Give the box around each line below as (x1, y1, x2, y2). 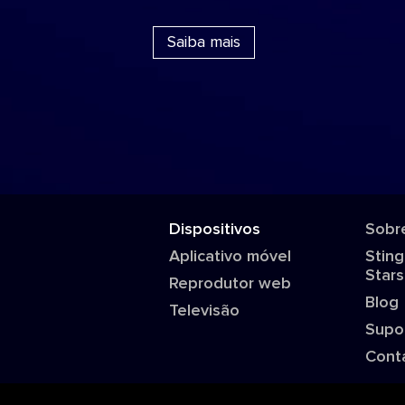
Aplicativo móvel (169, 249, 292, 265)
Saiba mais (167, 33, 240, 51)
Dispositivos (169, 221, 261, 238)
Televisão (169, 303, 240, 319)
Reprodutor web (169, 276, 292, 292)
